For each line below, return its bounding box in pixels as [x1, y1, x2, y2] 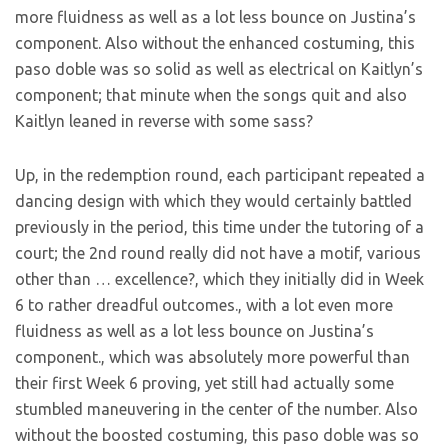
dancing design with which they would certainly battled [15, 192, 412, 210]
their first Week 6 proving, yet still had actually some [15, 374, 394, 392]
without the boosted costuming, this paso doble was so [15, 426, 419, 444]
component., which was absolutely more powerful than [15, 348, 410, 366]
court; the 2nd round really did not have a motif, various [15, 244, 421, 262]
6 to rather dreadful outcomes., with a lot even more [15, 296, 393, 314]
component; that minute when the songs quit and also [15, 86, 407, 104]
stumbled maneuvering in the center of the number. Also [15, 400, 418, 418]
